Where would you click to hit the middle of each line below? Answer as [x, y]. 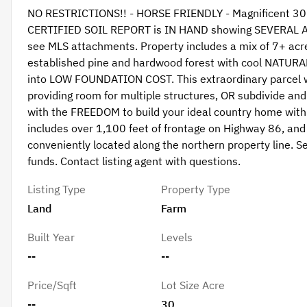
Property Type [196, 189]
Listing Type [56, 189]
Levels [177, 237]
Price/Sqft [52, 285]
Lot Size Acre [193, 285]
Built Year [51, 237]
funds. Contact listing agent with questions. [134, 161]
